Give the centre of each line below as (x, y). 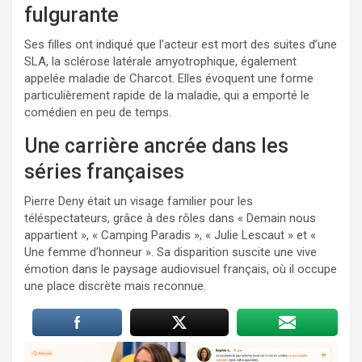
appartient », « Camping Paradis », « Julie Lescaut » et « (170, 235)
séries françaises (104, 171)
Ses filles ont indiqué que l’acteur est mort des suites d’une (181, 44)
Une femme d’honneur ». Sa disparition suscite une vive (170, 252)
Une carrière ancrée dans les (156, 145)
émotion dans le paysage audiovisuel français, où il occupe (181, 269)
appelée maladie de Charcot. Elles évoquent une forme (169, 78)
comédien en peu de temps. (98, 112)
